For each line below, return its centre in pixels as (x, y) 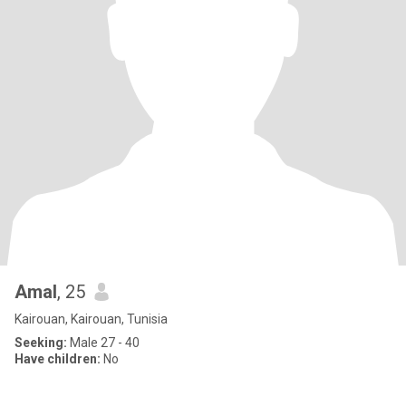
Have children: (58, 359)
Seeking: (41, 343)
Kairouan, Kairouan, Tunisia (91, 319)
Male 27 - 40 (103, 343)
